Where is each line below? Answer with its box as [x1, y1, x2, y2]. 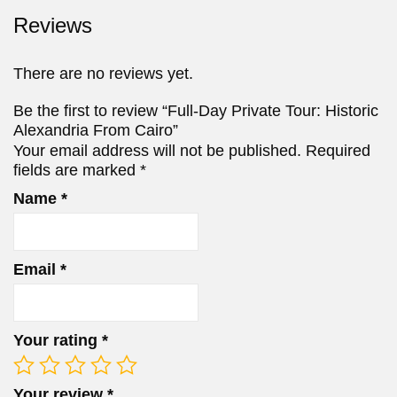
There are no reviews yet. [13, 64, 193, 82]
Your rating [13, 331, 102, 349]
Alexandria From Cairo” [13, 121, 178, 139]
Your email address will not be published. [13, 141, 301, 160]
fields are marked [13, 160, 140, 179]
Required [306, 141, 370, 160]
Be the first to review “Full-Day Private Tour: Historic [13, 101, 378, 120]
